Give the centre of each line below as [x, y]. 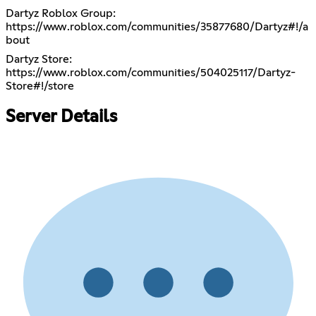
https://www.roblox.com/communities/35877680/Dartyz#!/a [157, 27]
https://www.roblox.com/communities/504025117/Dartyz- [151, 73]
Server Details [61, 117]
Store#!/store [40, 86]
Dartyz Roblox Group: [61, 14]
